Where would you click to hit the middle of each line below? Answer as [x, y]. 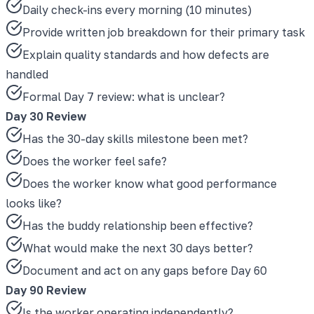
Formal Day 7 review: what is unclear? [124, 96]
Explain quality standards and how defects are [146, 54]
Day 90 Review [46, 290]
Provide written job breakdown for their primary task [164, 32]
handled [27, 74]
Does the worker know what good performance [150, 183]
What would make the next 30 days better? [138, 248]
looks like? [34, 203]
